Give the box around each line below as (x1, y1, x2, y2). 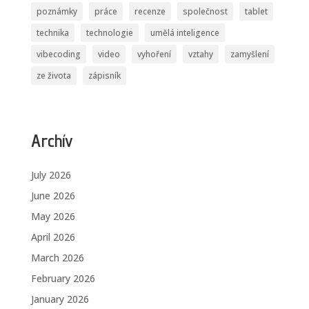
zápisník (88, 69, 121, 81)
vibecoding (36, 48, 81, 60)
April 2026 (30, 230, 75, 244)
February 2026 (30, 272, 95, 286)
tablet (244, 5, 268, 17)
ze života (36, 69, 71, 81)
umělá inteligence (150, 26, 219, 39)
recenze (134, 5, 166, 17)
